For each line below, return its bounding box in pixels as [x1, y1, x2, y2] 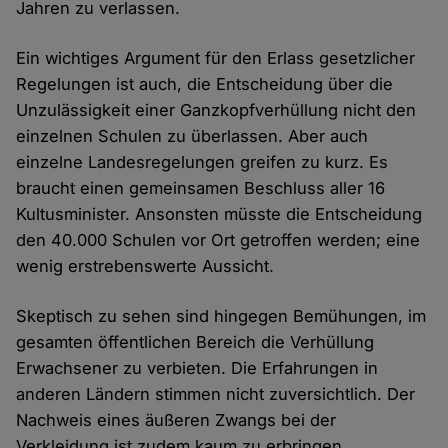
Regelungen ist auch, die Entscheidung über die [16, 74, 394, 95]
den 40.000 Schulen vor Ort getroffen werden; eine [16, 230, 421, 251]
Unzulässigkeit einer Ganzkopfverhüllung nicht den [16, 100, 417, 121]
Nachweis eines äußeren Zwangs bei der [16, 410, 337, 431]
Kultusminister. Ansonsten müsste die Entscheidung [16, 204, 423, 225]
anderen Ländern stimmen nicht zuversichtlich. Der [16, 384, 416, 405]
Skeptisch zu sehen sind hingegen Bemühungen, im [16, 306, 427, 327]
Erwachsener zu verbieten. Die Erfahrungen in [16, 358, 379, 379]
